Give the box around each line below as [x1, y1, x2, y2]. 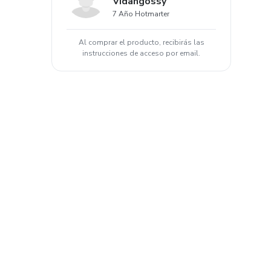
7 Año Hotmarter [113, 9, 169, 19]
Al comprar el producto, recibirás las [78, 38, 204, 47]
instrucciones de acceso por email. [82, 48, 200, 58]
